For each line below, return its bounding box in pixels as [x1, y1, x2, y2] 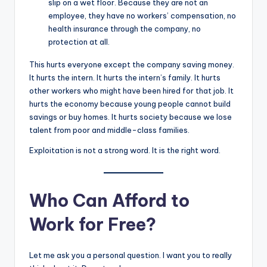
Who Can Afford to [29, 189, 190, 212]
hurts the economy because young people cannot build [29, 99, 231, 109]
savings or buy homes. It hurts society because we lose [29, 112, 232, 122]
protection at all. [48, 37, 110, 47]
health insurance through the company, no [48, 24, 201, 34]
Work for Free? [29, 213, 156, 235]
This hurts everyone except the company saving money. [29, 60, 234, 70]
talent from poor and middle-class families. [29, 125, 190, 135]
